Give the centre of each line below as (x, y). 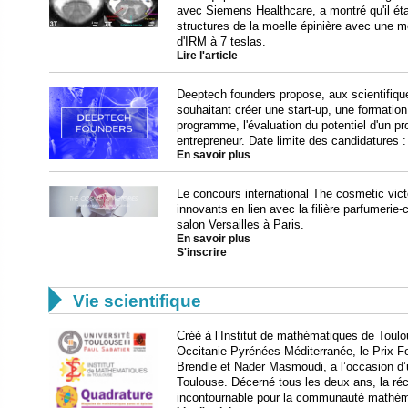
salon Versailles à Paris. (240, 224)
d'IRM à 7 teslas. (221, 41)
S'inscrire (202, 252)
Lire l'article (207, 55)
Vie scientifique (137, 301)
